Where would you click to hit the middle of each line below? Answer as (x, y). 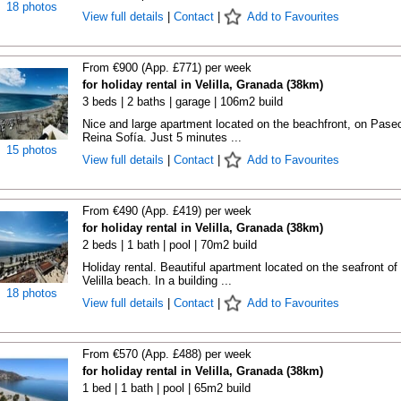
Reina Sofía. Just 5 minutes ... (162, 137)
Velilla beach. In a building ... (157, 281)
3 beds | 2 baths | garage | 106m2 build (182, 102)
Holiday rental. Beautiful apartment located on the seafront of (239, 267)
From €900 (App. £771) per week (166, 68)
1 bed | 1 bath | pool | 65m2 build (166, 388)
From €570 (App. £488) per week (166, 354)
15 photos (32, 150)
